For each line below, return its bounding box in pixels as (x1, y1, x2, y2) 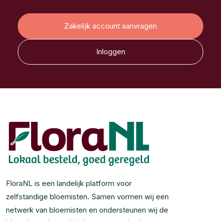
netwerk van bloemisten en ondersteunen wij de (6, 205, 168, 215)
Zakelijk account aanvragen (64, 21, 157, 31)
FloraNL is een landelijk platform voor (6, 179, 132, 188)
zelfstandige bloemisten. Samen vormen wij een (6, 192, 169, 201)
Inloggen (96, 47, 125, 57)
